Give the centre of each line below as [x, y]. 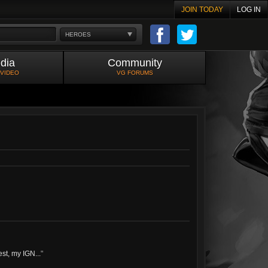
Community [135, 63]
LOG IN [249, 10]
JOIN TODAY [202, 10]
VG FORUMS [135, 73]
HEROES [78, 34]
